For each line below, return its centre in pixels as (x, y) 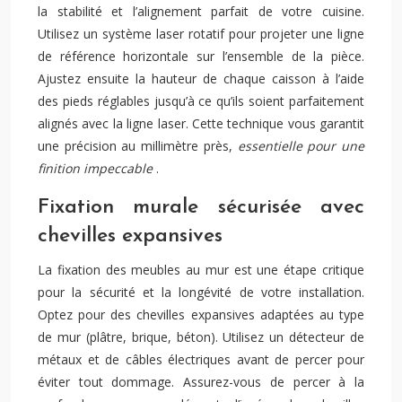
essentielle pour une (301, 146)
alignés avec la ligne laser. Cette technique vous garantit (201, 123)
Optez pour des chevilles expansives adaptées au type (201, 315)
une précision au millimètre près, (138, 146)
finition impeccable (97, 168)
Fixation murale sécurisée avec (201, 208)
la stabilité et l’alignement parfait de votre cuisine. (201, 11)
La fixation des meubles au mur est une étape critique (201, 270)
